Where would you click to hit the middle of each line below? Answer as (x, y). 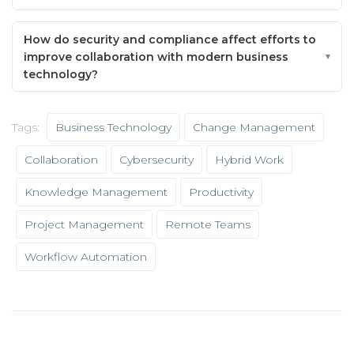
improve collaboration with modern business (156, 56)
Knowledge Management (96, 192)
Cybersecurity (156, 160)
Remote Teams (208, 225)
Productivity (221, 192)
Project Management (84, 225)
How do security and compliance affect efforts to (170, 39)
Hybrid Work (249, 160)
